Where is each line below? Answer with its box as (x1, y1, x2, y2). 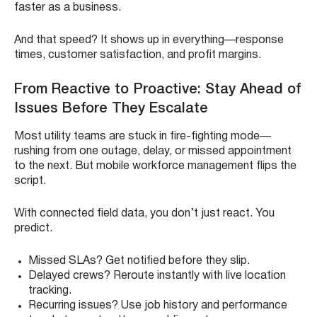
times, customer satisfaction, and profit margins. (14, 50, 261, 61)
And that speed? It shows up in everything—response (14, 35, 284, 46)
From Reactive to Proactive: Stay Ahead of (14, 83, 301, 97)
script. (14, 176, 46, 187)
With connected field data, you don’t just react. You (14, 209, 275, 219)
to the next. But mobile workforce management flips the (14, 161, 296, 172)
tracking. (28, 286, 71, 296)
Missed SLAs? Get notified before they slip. (28, 256, 250, 267)
